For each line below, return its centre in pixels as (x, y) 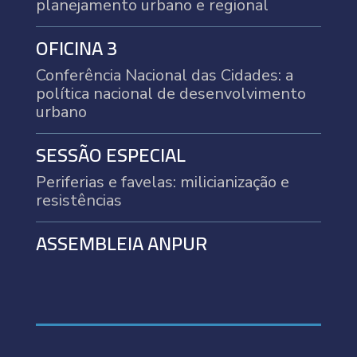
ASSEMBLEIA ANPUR (121, 243)
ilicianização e (241, 182)
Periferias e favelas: (108, 182)
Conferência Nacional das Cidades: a (164, 75)
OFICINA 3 (76, 48)
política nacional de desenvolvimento (171, 93)
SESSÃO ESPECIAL (110, 155)
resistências (78, 200)
